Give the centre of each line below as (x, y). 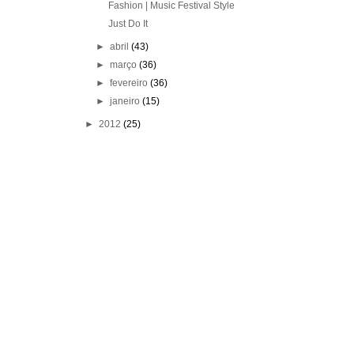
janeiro (126, 102)
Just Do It (128, 24)
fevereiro (130, 83)
